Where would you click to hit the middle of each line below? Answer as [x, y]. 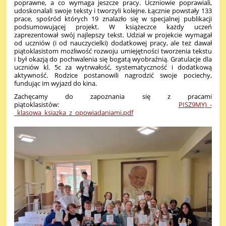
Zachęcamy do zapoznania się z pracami [113, 97]
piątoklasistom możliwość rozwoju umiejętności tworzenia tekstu [113, 51]
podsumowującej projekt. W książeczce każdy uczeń [113, 27]
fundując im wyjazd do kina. [56, 83]
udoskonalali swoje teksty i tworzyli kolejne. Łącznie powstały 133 [113, 11]
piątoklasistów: [96, 105]
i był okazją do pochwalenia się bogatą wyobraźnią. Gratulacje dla [113, 59]
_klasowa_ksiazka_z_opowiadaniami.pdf [74, 113]
